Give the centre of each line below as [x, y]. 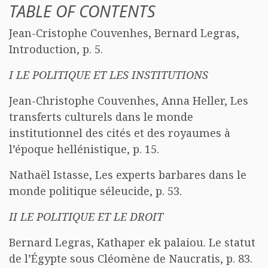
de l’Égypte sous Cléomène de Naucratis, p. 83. [131, 258]
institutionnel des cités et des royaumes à [120, 133]
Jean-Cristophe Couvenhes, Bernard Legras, [124, 33]
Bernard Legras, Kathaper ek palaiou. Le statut [132, 242]
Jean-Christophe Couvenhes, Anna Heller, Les [129, 100]
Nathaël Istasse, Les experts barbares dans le [128, 175]
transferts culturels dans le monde [101, 117]
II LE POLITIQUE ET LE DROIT [86, 217]
